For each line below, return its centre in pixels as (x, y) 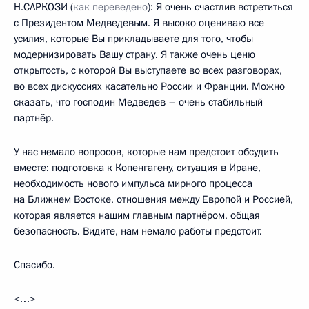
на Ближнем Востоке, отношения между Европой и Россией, (153, 199)
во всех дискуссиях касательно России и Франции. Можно (149, 86)
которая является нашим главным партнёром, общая (137, 215)
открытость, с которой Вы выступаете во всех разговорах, (148, 70)
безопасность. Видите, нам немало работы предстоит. (138, 231)
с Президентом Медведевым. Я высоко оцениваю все (139, 22)
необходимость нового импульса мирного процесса (133, 183)
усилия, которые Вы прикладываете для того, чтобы (133, 38)
